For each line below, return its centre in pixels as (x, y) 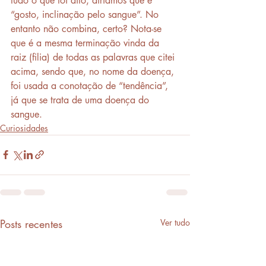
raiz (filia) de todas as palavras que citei (94, 57)
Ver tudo (175, 222)
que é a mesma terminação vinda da (86, 43)
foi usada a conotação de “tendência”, (91, 85)
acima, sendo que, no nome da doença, (94, 71)
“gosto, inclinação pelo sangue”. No (86, 14)
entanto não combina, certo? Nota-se (88, 28)
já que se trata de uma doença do (81, 100)
